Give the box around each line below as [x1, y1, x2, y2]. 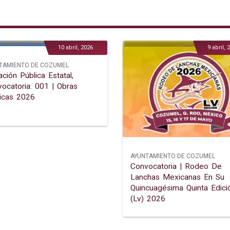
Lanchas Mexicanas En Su [130, 172, 224, 182]
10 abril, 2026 [58, 44, 93, 51]
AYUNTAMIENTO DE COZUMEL [130, 152, 215, 160]
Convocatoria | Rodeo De [130, 162, 222, 171]
